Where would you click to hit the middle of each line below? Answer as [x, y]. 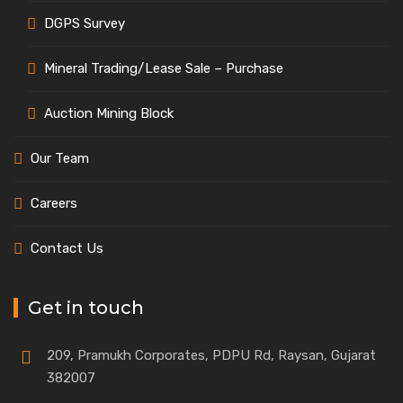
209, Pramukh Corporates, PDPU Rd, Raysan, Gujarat [211, 355]
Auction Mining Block [109, 113]
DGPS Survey [85, 23]
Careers [54, 203]
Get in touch [86, 308]
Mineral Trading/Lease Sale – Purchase [164, 68]
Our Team [60, 158]
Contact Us [67, 248]
